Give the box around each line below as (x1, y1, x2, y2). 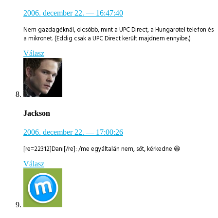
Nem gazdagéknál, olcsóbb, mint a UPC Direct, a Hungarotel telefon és (23, 25, 214, 35)
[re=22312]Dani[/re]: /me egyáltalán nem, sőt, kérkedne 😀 (23, 145, 181, 154)
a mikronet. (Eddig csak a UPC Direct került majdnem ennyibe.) (23, 34, 191, 43)
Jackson (23, 109, 50, 118)
